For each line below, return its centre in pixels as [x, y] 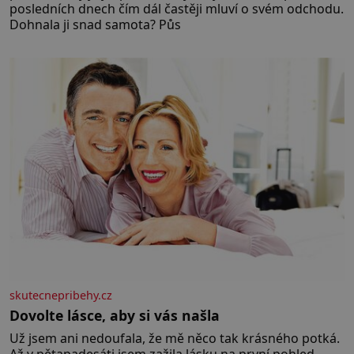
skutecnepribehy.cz [61, 296]
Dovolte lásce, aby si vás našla [115, 316]
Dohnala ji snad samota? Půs [95, 24]
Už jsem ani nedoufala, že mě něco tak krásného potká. [175, 339]
